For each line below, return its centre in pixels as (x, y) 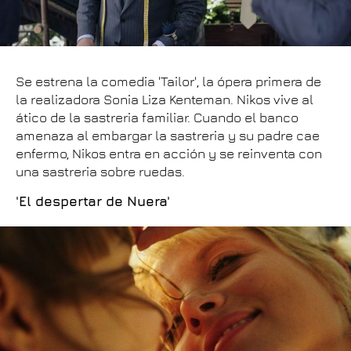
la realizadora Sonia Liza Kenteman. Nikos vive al (165, 100)
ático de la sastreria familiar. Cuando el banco (157, 118)
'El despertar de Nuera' (93, 202)
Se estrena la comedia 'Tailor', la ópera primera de (168, 82)
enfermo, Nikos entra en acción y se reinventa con (169, 154)
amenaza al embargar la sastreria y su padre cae (168, 136)
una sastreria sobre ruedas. (100, 172)
